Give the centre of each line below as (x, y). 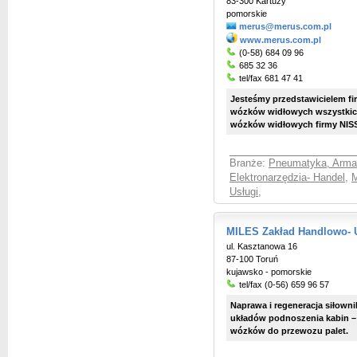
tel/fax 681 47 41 (270, 78)
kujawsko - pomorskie (269, 272)
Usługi (244, 192)
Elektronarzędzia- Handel (287, 178)
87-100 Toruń (252, 259)
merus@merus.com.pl (285, 26)
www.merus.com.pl (280, 40)
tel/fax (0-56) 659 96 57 (283, 284)
